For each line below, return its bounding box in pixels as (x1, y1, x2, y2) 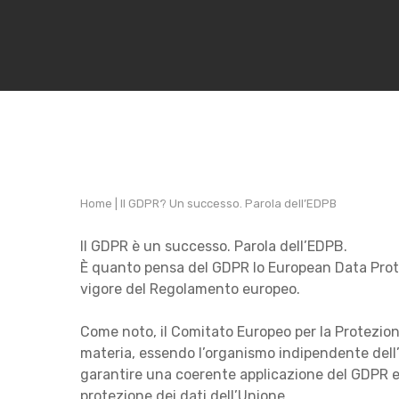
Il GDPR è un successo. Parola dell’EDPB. (80, 237, 347, 255)
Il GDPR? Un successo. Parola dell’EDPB (120, 197, 337, 210)
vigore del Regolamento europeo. (80, 280, 300, 297)
